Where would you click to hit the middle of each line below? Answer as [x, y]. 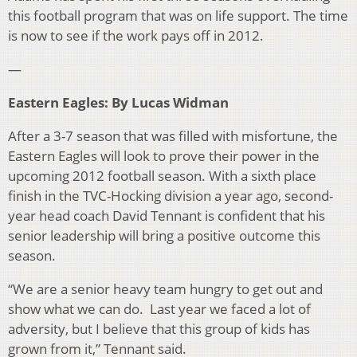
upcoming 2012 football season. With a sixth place [162, 176]
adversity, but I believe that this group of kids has [159, 329]
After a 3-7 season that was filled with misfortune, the [173, 136]
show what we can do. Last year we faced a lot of [159, 309]
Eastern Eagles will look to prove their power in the [164, 156]
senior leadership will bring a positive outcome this [164, 236]
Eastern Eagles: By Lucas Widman [118, 103]
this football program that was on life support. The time [178, 16]
